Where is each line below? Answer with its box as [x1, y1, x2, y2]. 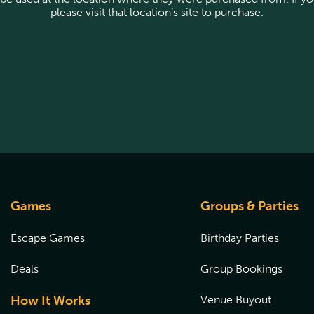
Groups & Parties [200, 198, 299, 214]
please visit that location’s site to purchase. [50, 6, 264, 19]
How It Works [11, 293, 90, 308]
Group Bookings [200, 262, 282, 275]
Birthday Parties [200, 231, 279, 245]
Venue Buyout [200, 293, 271, 306]
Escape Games [11, 231, 85, 245]
